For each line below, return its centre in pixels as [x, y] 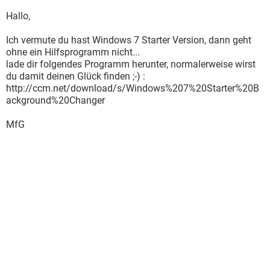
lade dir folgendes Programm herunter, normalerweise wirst [131, 64]
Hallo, [18, 16]
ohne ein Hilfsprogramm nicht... [73, 52]
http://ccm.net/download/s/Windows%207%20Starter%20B [133, 88]
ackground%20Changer [55, 100]
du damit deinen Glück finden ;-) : [76, 76]
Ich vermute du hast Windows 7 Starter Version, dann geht [129, 40]
